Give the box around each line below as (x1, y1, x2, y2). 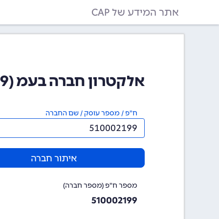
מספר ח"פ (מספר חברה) (63, 181, 137, 190)
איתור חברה (31, 153, 77, 164)
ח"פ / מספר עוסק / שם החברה (45, 109, 137, 117)
